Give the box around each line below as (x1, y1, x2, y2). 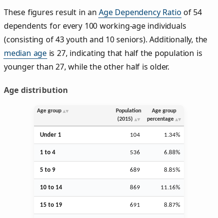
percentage (147, 116, 174, 122)
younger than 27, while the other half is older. (4, 61, 170, 72)
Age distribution (4, 84, 69, 95)
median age (4, 47, 47, 58)
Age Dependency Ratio (99, 6, 182, 18)
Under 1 (40, 131, 61, 138)
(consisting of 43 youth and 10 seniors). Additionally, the (4, 34, 208, 45)
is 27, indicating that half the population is (47, 47, 202, 58)
